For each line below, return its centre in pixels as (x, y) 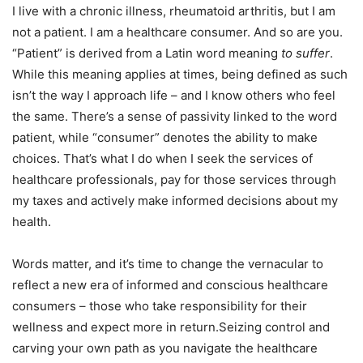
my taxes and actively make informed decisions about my (175, 201)
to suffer (305, 53)
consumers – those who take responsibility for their (160, 306)
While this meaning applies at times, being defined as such (180, 75)
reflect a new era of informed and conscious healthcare (170, 285)
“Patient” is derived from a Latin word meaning (147, 53)
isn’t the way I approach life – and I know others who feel (174, 96)
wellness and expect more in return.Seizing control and (171, 327)
